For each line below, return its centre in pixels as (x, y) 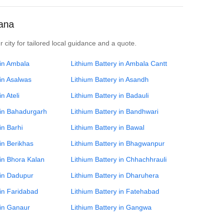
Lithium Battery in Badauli (110, 95)
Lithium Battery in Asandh (110, 79)
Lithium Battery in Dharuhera (115, 175)
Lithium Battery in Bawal (108, 127)
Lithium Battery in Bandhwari (115, 111)
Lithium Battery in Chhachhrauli (119, 159)
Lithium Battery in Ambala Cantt (119, 63)
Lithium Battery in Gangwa (111, 207)
